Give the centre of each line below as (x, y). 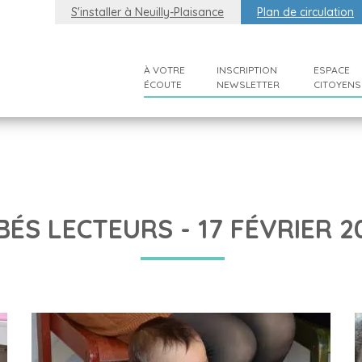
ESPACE (332, 70)
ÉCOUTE (163, 84)
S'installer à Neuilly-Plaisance (147, 12)
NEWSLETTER (248, 84)
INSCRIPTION (247, 70)
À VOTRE (164, 70)
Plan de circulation (305, 12)
